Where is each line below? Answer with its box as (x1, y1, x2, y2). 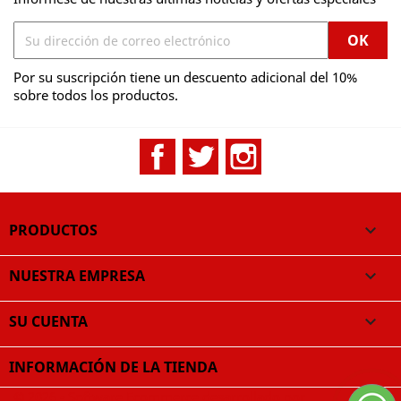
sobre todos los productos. (13, 86, 178, 104)
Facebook (175, 138, 241, 158)
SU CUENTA (9, 311, 88, 331)
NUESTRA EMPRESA (9, 266, 145, 286)
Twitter (218, 138, 267, 158)
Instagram (261, 138, 332, 158)
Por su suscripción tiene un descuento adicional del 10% (13, 68, 357, 86)
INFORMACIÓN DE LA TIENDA (9, 357, 218, 377)
